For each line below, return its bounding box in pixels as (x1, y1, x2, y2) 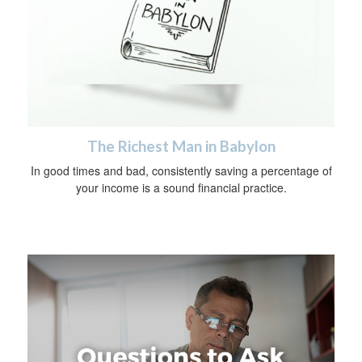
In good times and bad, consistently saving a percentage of (30, 162, 332, 179)
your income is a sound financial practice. (75, 179, 287, 196)
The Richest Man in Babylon (86, 137, 276, 156)
